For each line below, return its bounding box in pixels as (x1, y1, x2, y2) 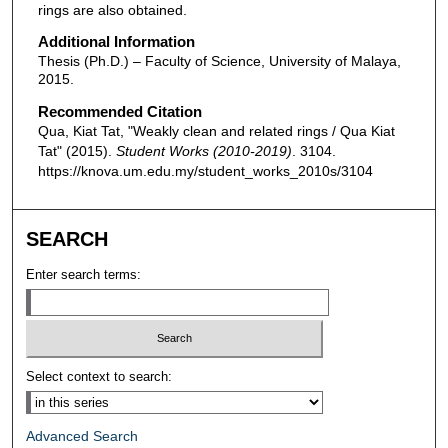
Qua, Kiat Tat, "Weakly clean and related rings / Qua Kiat (37, 122, 395, 139)
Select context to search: (26, 369, 173, 385)
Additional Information (37, 33, 195, 51)
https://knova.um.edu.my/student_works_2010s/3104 (37, 162, 373, 179)
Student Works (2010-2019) (115, 142, 292, 159)
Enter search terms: (26, 266, 142, 282)
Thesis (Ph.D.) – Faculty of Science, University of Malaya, (37, 53, 401, 70)
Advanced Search (26, 428, 139, 445)
